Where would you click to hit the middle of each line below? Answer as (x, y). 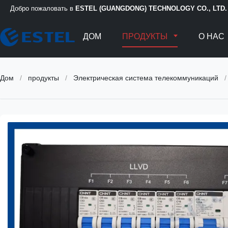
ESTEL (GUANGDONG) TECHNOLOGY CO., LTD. (151, 8)
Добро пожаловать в (43, 8)
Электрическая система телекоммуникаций (146, 78)
